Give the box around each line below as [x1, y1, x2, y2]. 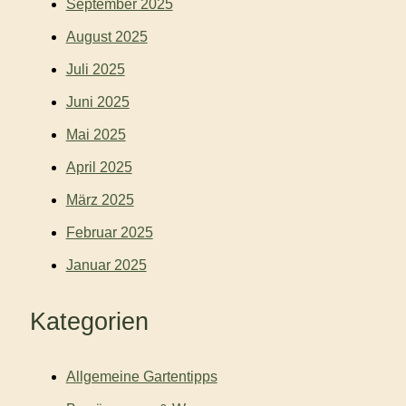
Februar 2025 [65, 225, 153, 241]
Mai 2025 [65, 127, 126, 143]
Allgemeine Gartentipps [65, 369, 217, 385]
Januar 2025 [65, 257, 147, 274]
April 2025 [65, 159, 132, 176]
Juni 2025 [65, 94, 130, 111]
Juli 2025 [65, 62, 125, 78]
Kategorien [29, 306, 149, 335]
